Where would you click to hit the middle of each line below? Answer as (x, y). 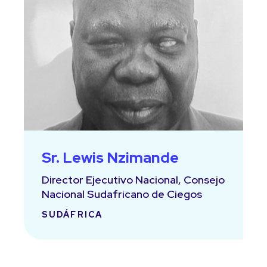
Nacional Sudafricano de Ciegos (122, 194)
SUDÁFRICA (72, 215)
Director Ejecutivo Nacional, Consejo (133, 180)
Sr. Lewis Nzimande (110, 158)
